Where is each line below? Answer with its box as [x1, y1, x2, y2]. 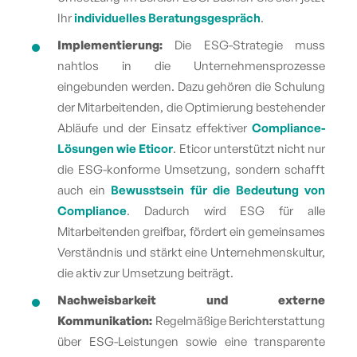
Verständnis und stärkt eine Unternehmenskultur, [57, 244, 325, 260]
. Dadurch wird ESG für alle [127, 202, 325, 218]
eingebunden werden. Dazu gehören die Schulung [57, 78, 325, 94]
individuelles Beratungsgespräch [74, 10, 261, 25]
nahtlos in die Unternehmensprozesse [57, 57, 325, 73]
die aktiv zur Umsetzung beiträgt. [57, 265, 233, 280]
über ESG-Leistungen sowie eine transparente [57, 333, 325, 349]
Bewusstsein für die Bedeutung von [111, 182, 326, 198]
